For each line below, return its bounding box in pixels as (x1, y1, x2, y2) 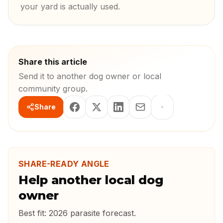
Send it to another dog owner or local (18, 71, 161, 81)
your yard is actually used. (20, 1, 120, 11)
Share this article (18, 57, 87, 67)
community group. (18, 84, 88, 94)
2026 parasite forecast (49, 208, 134, 218)
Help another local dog (18, 173, 163, 187)
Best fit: (18, 208, 49, 218)
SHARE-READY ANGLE (18, 159, 110, 169)
